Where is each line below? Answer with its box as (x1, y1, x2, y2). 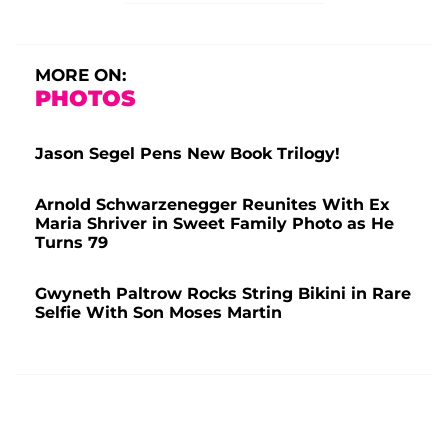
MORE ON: (35, 64, 126, 85)
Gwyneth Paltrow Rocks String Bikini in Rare (35, 283, 411, 303)
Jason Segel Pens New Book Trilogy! (35, 143, 340, 163)
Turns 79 (35, 232, 108, 252)
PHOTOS (35, 84, 135, 112)
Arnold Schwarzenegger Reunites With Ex (35, 194, 390, 214)
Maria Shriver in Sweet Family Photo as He (35, 213, 394, 233)
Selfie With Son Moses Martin (35, 302, 282, 322)
